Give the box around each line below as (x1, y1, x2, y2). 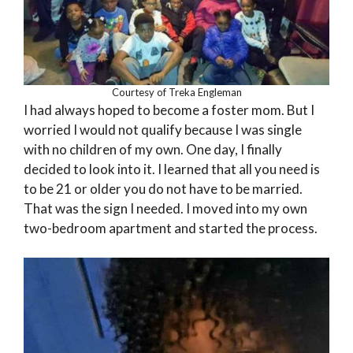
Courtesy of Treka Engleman (111, 85, 242, 98)
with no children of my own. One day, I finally (24, 140, 282, 158)
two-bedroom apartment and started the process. (24, 219, 318, 236)
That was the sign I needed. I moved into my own (24, 199, 307, 217)
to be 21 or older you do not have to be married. (24, 180, 303, 197)
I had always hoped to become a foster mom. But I (24, 101, 314, 118)
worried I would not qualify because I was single (24, 121, 302, 138)
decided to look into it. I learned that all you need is (24, 160, 320, 177)
